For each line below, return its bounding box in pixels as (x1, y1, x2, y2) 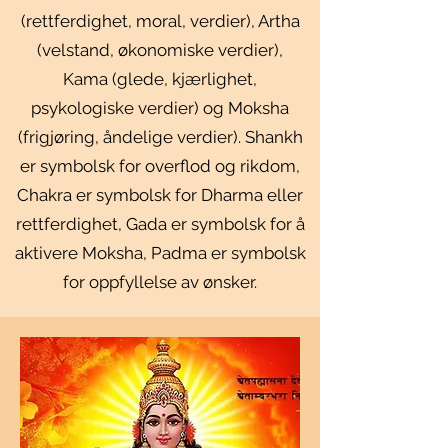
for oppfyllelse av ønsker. (63, 272, 257, 292)
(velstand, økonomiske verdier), (37, 40, 283, 60)
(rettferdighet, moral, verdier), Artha (20, 11, 300, 31)
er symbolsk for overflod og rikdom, (20, 156, 300, 176)
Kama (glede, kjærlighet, (63, 69, 257, 89)
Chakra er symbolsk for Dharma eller (17, 185, 303, 205)
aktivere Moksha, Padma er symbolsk (14, 243, 306, 263)
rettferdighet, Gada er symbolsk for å (15, 214, 305, 234)
